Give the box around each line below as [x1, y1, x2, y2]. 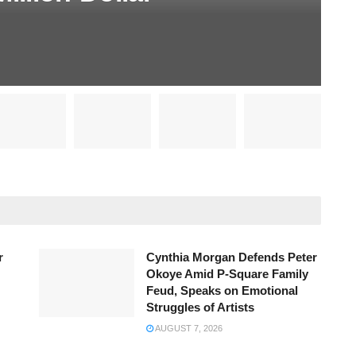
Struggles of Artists [145, 300, 254, 315]
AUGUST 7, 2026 [153, 323, 222, 334]
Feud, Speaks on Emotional [145, 284, 298, 298]
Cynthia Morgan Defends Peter [145, 250, 317, 265]
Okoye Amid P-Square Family [145, 267, 308, 281]
